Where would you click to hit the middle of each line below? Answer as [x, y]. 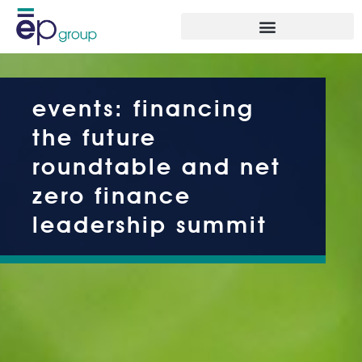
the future [95, 137]
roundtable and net [157, 166]
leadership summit [150, 224]
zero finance [112, 195]
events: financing [143, 108]
